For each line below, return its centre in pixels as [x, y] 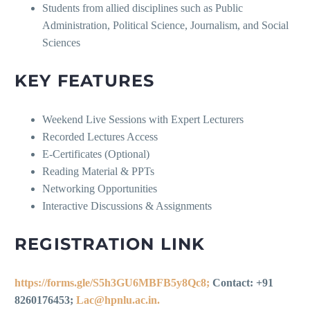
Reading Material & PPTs [98, 172]
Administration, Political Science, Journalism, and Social [165, 26]
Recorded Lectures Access [100, 137]
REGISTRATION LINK [110, 244]
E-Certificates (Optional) [96, 154]
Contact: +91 [243, 283]
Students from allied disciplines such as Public [143, 8]
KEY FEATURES [85, 81]
